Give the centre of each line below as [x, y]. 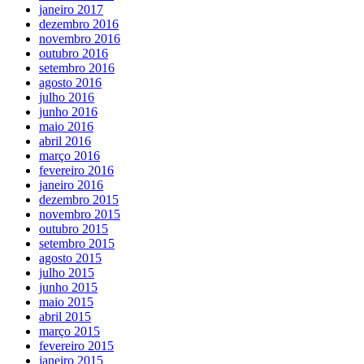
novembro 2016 [80, 39]
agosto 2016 [70, 83]
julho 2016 [67, 97]
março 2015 [69, 331]
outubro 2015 [74, 229]
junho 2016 [68, 112]
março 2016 [69, 156]
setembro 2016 [77, 68]
